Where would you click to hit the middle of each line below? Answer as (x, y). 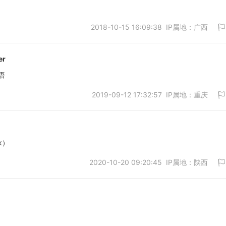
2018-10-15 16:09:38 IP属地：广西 (149, 27)
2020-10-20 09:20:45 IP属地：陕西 (149, 162)
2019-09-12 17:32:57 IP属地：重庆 (150, 95)
